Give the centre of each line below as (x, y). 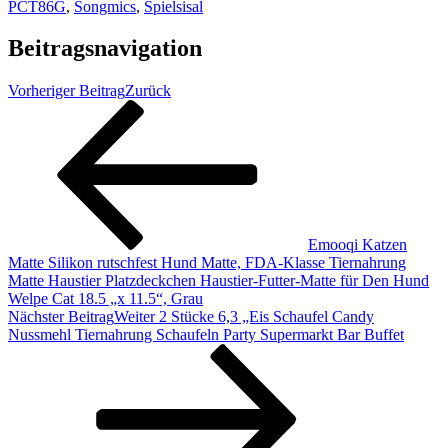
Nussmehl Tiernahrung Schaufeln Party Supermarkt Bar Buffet (206, 335)
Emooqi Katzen (357, 245)
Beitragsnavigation (105, 48)
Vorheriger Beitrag (66, 91)
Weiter (134, 317)
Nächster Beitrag (61, 317)
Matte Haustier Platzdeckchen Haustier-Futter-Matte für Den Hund (218, 281)
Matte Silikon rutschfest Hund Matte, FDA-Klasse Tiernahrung (207, 263)
